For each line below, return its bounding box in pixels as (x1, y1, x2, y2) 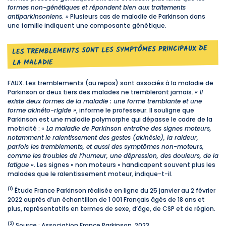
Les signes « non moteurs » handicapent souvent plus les (35, 160, 215, 169)
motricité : (8, 124, 41, 133)
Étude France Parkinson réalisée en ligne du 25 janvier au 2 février (13, 186, 215, 195)
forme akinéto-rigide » (8, 105, 76, 115)
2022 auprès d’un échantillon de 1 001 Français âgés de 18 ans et (8, 195, 205, 204)
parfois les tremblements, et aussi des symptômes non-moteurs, (8, 142, 204, 151)
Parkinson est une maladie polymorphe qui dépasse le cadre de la (8, 115, 212, 124)
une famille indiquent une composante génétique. (8, 21, 166, 30)
